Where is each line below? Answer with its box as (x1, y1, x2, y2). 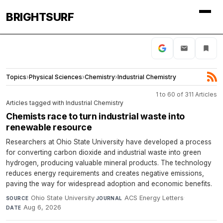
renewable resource (6, 121, 92, 132)
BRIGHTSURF (6, 10, 74, 23)
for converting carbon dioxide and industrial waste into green (6, 148, 201, 156)
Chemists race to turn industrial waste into (6, 111, 185, 121)
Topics (6, 73, 26, 81)
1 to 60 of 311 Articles (156, 90, 217, 98)
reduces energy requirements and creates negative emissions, (6, 169, 204, 177)
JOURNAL (96, 195, 122, 201)
